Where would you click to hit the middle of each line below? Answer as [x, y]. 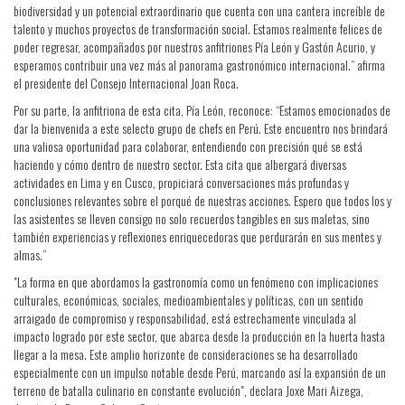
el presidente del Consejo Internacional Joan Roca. [126, 83]
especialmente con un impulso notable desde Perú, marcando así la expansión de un [200, 372]
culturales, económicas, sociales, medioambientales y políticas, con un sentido [188, 300]
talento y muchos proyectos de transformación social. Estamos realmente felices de [198, 28]
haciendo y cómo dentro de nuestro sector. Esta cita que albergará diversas [180, 164]
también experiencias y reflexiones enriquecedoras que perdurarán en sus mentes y [198, 236]
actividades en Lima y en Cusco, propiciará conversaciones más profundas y [181, 182]
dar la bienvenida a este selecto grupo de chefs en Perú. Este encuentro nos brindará [201, 128]
